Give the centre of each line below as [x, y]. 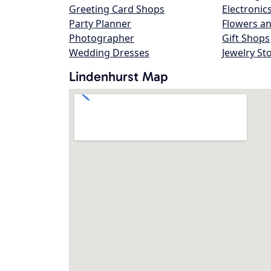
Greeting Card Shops [117, 9]
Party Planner [100, 24]
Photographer [102, 38]
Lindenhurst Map [119, 77]
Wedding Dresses [109, 53]
